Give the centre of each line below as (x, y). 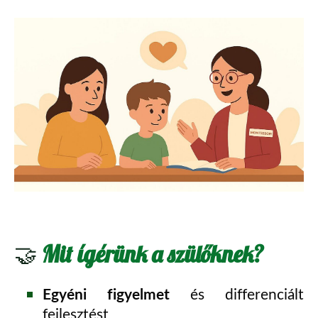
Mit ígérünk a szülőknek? (153, 254)
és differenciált (247, 294)
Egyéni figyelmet (116, 294)
